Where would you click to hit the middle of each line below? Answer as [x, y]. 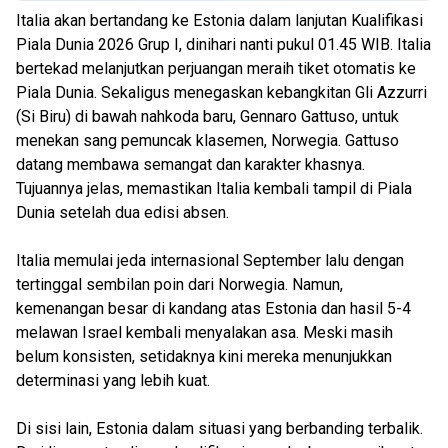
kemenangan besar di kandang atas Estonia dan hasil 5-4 [213, 308]
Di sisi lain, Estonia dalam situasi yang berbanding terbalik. [219, 428]
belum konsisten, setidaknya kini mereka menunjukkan [204, 356]
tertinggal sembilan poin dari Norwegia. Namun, [179, 284]
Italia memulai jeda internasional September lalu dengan [210, 260]
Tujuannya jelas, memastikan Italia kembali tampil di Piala [214, 188]
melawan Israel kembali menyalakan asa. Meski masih [204, 332]
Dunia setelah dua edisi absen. [124, 212]
